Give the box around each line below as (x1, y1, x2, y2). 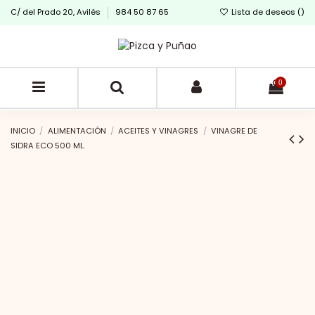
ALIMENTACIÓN (47, 125, 106, 137)
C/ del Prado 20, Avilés (11, 6, 103, 18)
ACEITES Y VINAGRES (118, 125, 199, 137)
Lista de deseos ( (229, 6, 301, 18)
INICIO (11, 125, 35, 137)
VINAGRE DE (211, 125, 258, 137)
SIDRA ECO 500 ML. (11, 140, 85, 152)
